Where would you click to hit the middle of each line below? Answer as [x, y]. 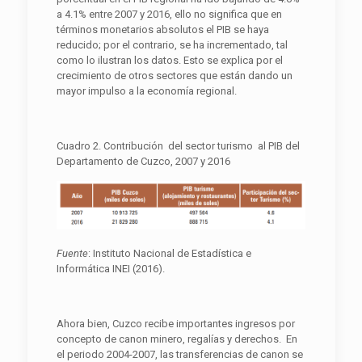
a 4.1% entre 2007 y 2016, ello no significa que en [169, 15]
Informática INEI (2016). [110, 269]
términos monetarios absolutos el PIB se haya [162, 30]
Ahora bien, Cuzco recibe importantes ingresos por [175, 324]
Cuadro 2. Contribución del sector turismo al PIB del [178, 146]
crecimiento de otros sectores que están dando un [174, 76]
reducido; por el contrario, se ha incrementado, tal [172, 45]
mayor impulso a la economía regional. [146, 91]
